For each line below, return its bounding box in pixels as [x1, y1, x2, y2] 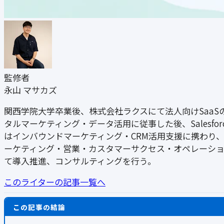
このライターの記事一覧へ [4, 175, 105, 188]
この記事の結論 [12, 201, 66, 212]
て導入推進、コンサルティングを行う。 [4, 154, 156, 167]
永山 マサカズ [4, 83, 57, 96]
